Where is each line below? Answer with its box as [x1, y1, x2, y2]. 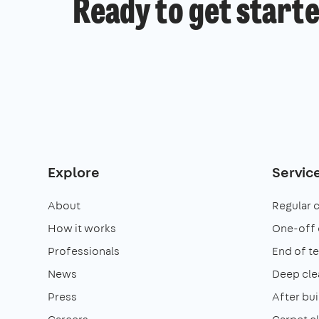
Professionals [48, 244, 120, 259]
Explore [48, 162, 100, 182]
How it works [48, 221, 116, 236]
